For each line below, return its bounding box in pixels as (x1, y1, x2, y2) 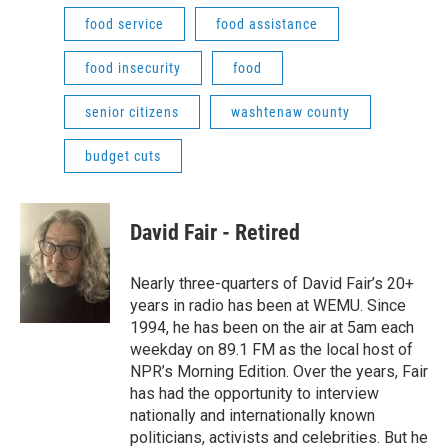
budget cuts (85, 148, 161, 165)
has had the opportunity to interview (130, 384, 379, 404)
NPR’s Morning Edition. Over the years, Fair (130, 362, 428, 382)
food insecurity (85, 60, 181, 77)
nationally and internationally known (130, 406, 375, 426)
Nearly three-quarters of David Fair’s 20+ (130, 274, 414, 294)
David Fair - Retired (130, 220, 300, 246)
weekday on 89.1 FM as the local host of (130, 340, 413, 360)
